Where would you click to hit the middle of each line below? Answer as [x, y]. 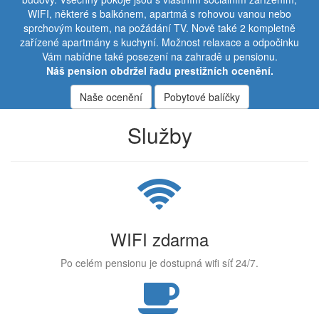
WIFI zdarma [159, 239]
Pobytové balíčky [202, 96]
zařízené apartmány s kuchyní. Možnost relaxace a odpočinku [159, 42]
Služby [159, 135]
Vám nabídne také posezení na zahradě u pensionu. [159, 56]
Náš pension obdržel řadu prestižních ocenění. [159, 70]
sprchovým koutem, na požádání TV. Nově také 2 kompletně [159, 27]
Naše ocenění [111, 96]
